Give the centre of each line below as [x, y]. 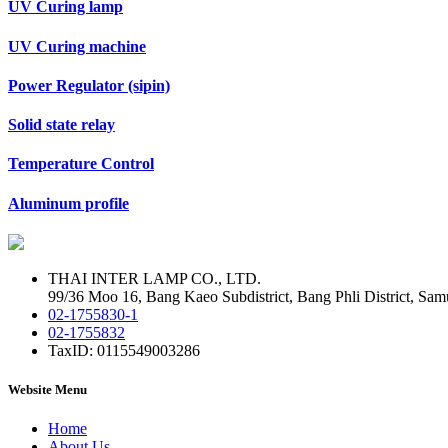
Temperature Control [81, 164]
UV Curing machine [77, 46]
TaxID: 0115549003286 [124, 350]
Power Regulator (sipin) [89, 85]
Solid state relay [61, 125]
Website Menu [47, 390]
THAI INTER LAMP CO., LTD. [154, 278]
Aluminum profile [68, 203]
